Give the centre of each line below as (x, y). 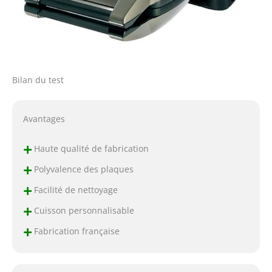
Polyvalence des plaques (82, 169)
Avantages (44, 119)
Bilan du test (38, 80)
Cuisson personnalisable (83, 210)
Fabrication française (75, 231)
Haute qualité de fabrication (90, 148)
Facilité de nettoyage (74, 189)
